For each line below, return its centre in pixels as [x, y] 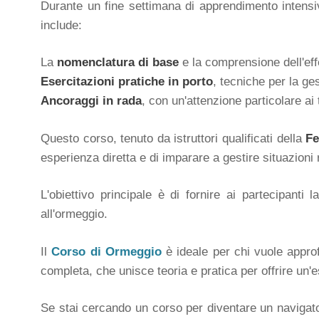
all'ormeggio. [74, 214]
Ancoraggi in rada [91, 101]
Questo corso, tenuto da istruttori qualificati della [173, 138]
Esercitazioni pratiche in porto [127, 82]
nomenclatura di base [118, 62]
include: [61, 25]
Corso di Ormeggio [106, 251]
